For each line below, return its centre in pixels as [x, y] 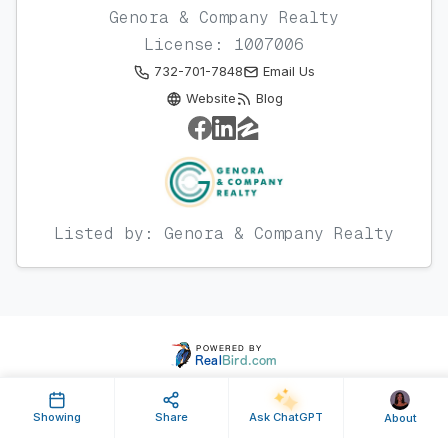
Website [210, 99]
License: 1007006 [224, 45]
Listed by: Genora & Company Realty [224, 233]
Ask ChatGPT [285, 417]
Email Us [288, 72]
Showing [56, 417]
